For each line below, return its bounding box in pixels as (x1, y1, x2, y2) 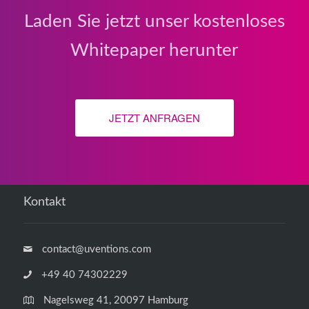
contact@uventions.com (42, 244, 152, 255)
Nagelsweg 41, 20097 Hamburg (43, 295, 189, 306)
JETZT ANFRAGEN (108, 110, 200, 126)
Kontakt (23, 196, 66, 209)
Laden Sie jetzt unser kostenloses (23, 12, 285, 31)
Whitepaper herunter (70, 41, 239, 60)
